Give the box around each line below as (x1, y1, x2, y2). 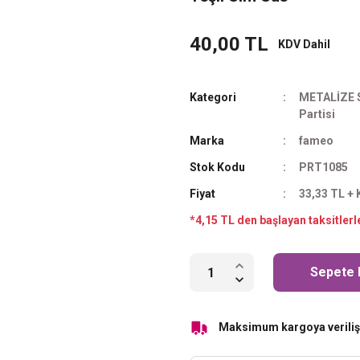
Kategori (190, 91, 236, 104)
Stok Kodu (190, 161, 245, 174)
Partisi (299, 108, 336, 121)
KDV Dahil (278, 37, 330, 51)
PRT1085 (299, 161, 349, 174)
